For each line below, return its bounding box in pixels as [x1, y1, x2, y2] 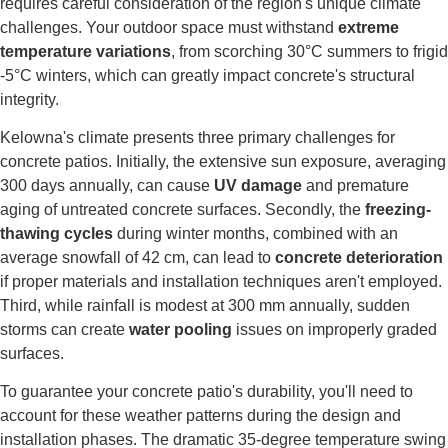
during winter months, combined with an [113, 224, 398, 242]
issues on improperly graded [232, 320, 437, 338]
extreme [338, 18, 399, 36]
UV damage [214, 176, 302, 194]
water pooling [129, 320, 232, 338]
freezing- [365, 200, 431, 218]
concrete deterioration [275, 248, 443, 266]
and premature [302, 176, 409, 194]
